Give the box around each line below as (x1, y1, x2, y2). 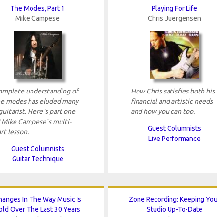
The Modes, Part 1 (10, 4, 65, 13)
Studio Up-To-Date (146, 205, 202, 214)
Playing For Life (152, 4, 198, 13)
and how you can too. (130, 108, 195, 116)
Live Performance (148, 135, 201, 143)
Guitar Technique (12, 155, 63, 163)
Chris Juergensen (148, 15, 201, 23)
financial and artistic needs (130, 97, 213, 106)
